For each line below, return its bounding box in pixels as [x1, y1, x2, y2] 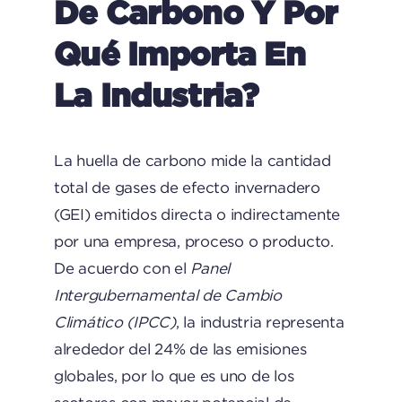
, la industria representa [175, 314, 345, 330]
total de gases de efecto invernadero [53, 179, 320, 196]
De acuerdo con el [53, 260, 191, 276]
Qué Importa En [53, 35, 305, 71]
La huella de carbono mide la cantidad [53, 153, 331, 169]
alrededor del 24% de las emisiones [53, 341, 307, 357]
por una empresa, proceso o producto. [53, 233, 334, 249]
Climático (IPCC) [53, 314, 176, 330]
